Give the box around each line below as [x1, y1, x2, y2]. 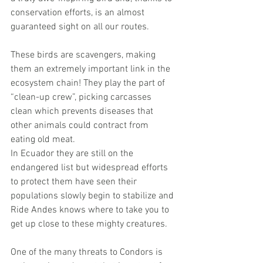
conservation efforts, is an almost [11, 7, 147, 19]
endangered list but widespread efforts [11, 162, 170, 174]
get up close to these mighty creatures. [11, 218, 170, 231]
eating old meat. [11, 134, 75, 146]
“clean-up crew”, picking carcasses [11, 92, 154, 104]
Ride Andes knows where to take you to [11, 204, 171, 217]
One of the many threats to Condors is [11, 247, 165, 259]
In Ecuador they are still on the [11, 148, 136, 160]
